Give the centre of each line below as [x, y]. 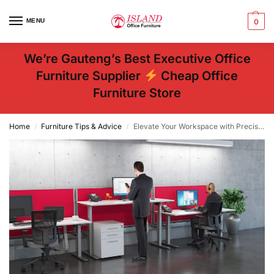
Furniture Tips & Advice [82, 126]
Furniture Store [137, 93]
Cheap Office [198, 76]
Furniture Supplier [90, 76]
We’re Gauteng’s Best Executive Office [137, 59]
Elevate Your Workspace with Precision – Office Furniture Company [195, 126]
